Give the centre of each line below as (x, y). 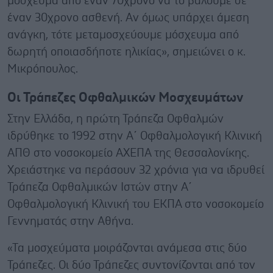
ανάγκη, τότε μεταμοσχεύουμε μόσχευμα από (123, 35)
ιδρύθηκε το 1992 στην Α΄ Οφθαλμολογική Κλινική (135, 136)
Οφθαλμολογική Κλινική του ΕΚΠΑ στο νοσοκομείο (136, 204)
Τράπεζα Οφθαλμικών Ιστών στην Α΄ (100, 187)
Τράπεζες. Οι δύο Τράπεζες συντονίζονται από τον (131, 265)
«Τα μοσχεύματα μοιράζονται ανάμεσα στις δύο (127, 248)
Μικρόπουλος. (43, 69)
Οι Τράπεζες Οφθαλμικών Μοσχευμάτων (125, 97)
